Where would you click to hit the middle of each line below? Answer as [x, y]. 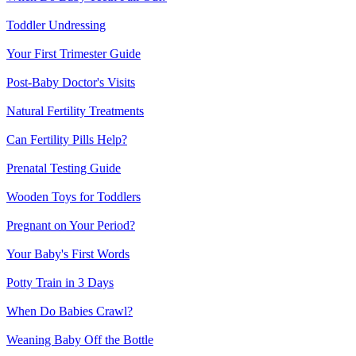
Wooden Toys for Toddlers [74, 197]
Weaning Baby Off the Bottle [80, 340]
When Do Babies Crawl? [70, 311]
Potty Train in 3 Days [60, 283]
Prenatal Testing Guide [64, 168]
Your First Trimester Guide [74, 54]
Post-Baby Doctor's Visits [71, 83]
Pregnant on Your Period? [71, 226]
